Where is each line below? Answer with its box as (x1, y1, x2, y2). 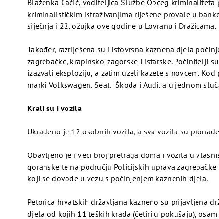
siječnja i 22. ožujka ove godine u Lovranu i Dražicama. (27, 21, 216, 31)
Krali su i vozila (27, 103, 82, 113)
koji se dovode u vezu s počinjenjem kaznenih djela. (27, 174, 208, 183)
